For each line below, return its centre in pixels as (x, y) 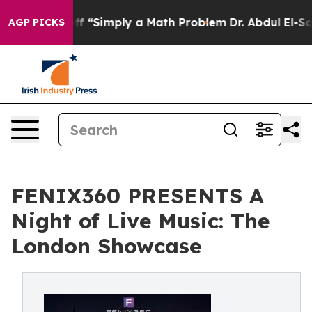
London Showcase (106, 246)
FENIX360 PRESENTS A (138, 196)
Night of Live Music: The (140, 221)
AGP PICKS (37, 22)
